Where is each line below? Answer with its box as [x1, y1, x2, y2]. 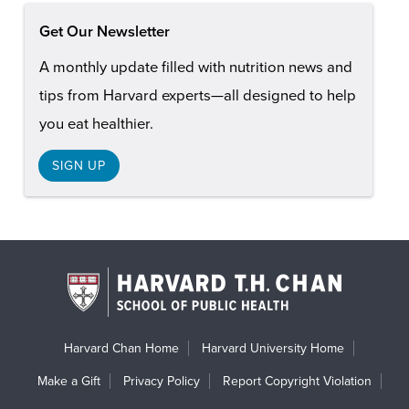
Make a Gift [37, 372, 100, 389]
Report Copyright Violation [222, 372, 372, 389]
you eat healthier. [38, 115, 153, 134]
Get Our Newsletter [38, 23, 170, 42]
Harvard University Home [202, 340, 344, 356]
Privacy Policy [122, 372, 200, 389]
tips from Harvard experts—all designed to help [38, 87, 356, 106]
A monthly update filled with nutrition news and [38, 58, 352, 78]
